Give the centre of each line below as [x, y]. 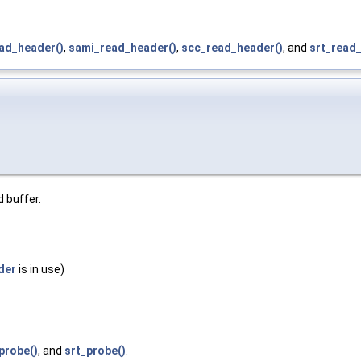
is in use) [40, 270]
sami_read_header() [122, 48]
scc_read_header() [232, 48]
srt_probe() [95, 351]
